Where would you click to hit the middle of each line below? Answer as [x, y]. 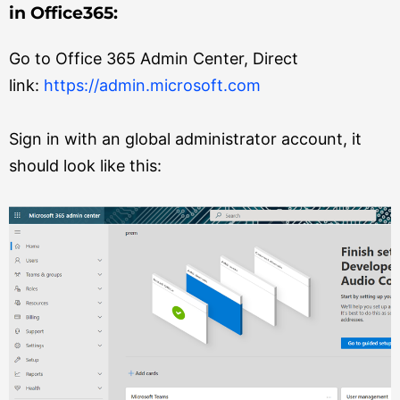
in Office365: [63, 13]
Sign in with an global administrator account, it [185, 139]
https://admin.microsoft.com [152, 85]
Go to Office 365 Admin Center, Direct [154, 58]
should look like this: [85, 166]
